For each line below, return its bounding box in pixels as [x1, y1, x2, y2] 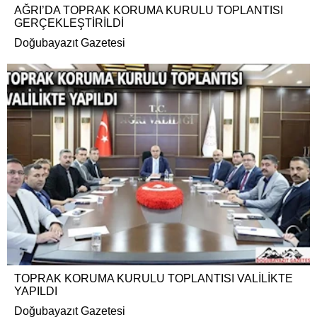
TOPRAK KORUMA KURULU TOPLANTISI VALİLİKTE [14, 272, 293, 284]
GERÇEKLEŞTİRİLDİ [14, 16, 124, 29]
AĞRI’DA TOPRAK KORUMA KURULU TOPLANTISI [14, 4, 283, 16]
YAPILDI [14, 285, 57, 297]
